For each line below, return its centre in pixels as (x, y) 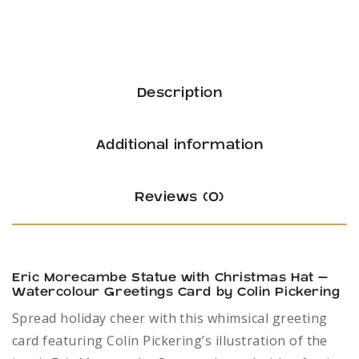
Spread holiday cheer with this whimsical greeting (170, 318)
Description (179, 93)
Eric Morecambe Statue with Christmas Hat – (170, 278)
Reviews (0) (179, 197)
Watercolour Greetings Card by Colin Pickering (176, 292)
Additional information (179, 145)
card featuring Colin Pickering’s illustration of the (170, 341)
